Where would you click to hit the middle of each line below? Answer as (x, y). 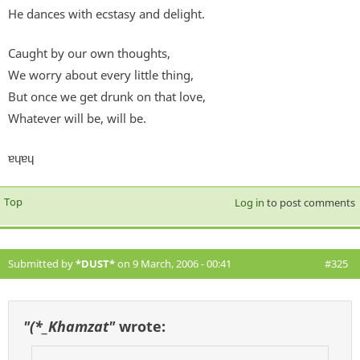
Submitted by (42, 263)
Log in (249, 202)
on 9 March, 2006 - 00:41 (173, 263)
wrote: (140, 326)
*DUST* (95, 263)
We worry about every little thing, (101, 74)
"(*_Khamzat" (69, 326)
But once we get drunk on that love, (107, 96)
